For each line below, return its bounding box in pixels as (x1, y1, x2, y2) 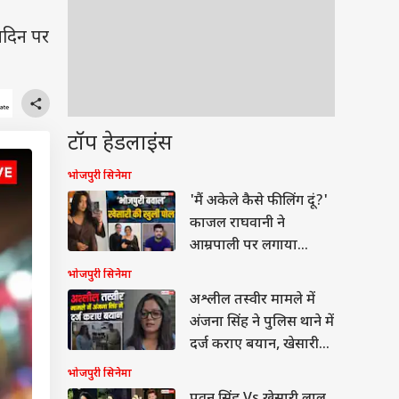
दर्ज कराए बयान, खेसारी (190, 336, 319, 354)
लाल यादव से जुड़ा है (190, 358, 298, 377)
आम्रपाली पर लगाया (190, 237, 297, 256)
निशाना (190, 281, 230, 300)
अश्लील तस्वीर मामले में (190, 291, 315, 310)
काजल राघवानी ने (190, 215, 285, 233)
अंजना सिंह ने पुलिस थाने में (190, 313, 334, 332)
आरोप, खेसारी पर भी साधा (190, 259, 334, 278)
